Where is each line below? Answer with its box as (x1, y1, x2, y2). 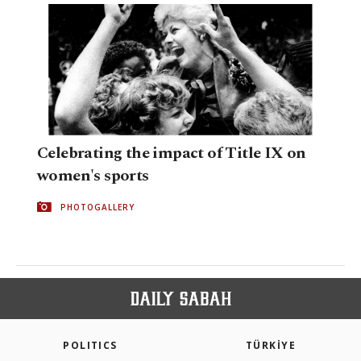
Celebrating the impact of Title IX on (37, 140, 306, 165)
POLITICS (63, 338, 118, 352)
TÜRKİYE (245, 338, 297, 352)
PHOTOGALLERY (60, 201, 135, 213)
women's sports (37, 163, 149, 188)
